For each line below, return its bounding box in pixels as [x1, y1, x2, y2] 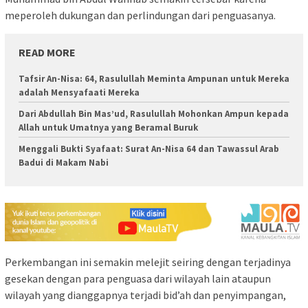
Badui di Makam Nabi [19, 156, 109, 168]
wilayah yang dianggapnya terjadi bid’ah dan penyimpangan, [5, 287, 286, 302]
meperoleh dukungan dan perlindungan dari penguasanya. [5, 8, 276, 22]
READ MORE [19, 45, 76, 59]
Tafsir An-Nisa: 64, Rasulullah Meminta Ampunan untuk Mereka [19, 72, 289, 85]
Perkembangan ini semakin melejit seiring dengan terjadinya [5, 254, 291, 269]
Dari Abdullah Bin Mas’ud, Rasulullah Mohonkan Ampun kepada [19, 107, 289, 120]
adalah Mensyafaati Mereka [19, 86, 140, 98]
